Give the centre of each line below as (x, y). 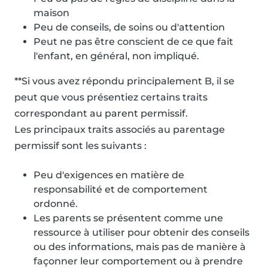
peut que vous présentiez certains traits (111, 98)
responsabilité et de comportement (121, 190)
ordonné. (56, 204)
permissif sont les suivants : (80, 146)
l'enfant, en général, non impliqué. (116, 56)
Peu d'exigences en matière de (109, 175)
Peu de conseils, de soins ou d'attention (129, 28)
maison (51, 13)
